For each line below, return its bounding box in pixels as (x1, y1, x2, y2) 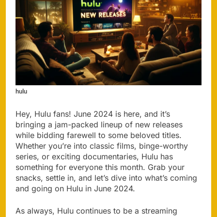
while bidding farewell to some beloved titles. (15, 130, 182, 140)
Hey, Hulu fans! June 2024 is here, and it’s (15, 109, 170, 119)
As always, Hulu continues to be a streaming (15, 206, 177, 216)
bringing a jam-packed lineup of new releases (15, 120, 183, 130)
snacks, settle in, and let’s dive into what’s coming (15, 173, 197, 183)
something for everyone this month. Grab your (15, 162, 185, 172)
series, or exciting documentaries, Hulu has (15, 152, 173, 162)
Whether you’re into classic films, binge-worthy (15, 141, 188, 151)
